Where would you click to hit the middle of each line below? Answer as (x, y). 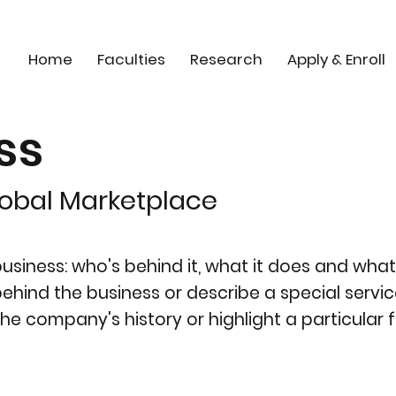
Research (227, 59)
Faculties (132, 59)
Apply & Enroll (337, 59)
